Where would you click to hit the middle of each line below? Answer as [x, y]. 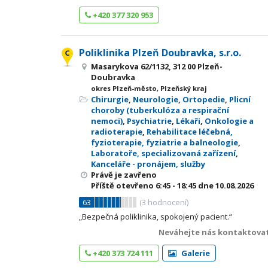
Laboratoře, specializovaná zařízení [163, 153]
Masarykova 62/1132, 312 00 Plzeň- [157, 66]
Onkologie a [229, 121]
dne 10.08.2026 [225, 185]
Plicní [240, 99]
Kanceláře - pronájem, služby [148, 164]
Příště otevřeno [123, 185]
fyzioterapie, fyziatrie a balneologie [165, 142]
